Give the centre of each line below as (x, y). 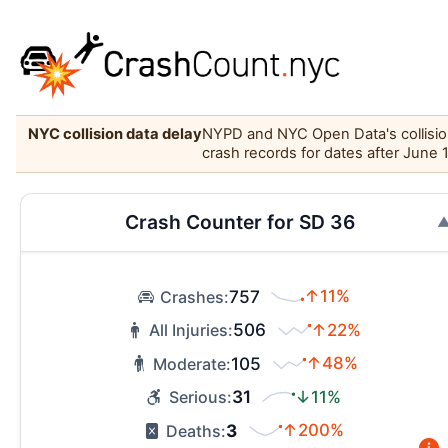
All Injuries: (191, 330)
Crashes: (194, 296)
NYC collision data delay (115, 134)
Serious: (200, 397)
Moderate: (192, 363)
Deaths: (196, 430)
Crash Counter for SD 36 (240, 222)
